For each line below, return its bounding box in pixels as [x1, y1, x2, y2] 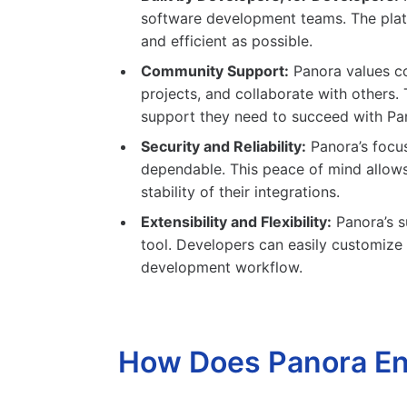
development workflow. [141, 258, 303, 277]
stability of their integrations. [141, 183, 341, 202]
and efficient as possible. [141, 32, 313, 51]
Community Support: [141, 62, 290, 81]
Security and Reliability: [141, 137, 307, 156]
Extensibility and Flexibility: [141, 213, 333, 232]
